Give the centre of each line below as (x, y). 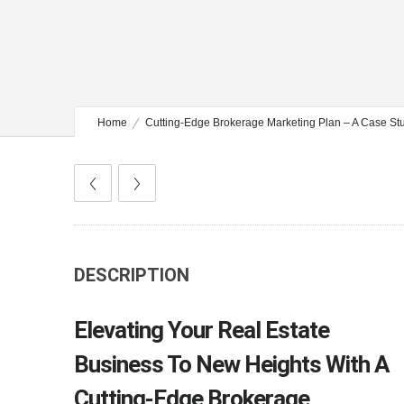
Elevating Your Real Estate (202, 330)
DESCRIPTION (132, 275)
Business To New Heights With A (232, 364)
